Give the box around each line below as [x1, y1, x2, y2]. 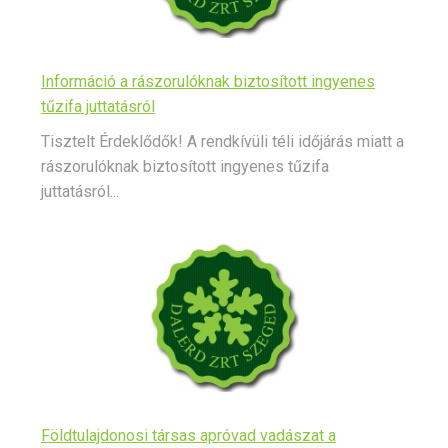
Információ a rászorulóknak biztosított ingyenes [41, 72, 375, 92]
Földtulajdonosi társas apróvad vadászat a [41, 426, 336, 446]
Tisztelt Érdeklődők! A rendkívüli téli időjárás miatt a [41, 132, 404, 152]
